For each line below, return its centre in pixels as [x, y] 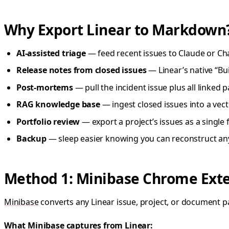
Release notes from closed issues [82, 70]
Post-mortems [45, 87]
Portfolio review [48, 121]
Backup [31, 138]
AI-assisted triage [51, 53]
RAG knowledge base [58, 105]
